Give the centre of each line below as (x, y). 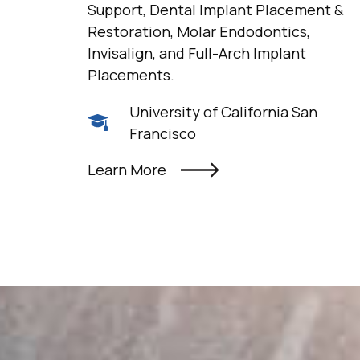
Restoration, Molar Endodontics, (198, 32)
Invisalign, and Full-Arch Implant (196, 53)
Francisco (163, 133)
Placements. (131, 75)
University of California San (224, 111)
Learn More (127, 170)
